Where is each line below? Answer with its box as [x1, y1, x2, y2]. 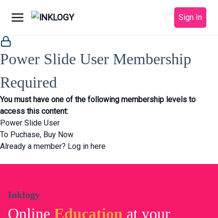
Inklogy [8, 189, 40, 200]
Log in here [68, 142, 106, 151]
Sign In [179, 13, 202, 22]
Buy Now [43, 130, 73, 139]
